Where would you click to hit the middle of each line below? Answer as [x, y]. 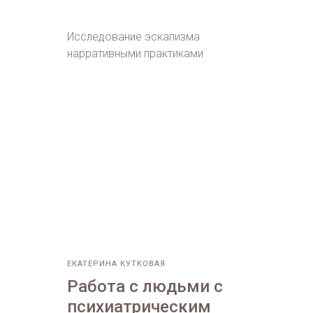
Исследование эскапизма [133, 37]
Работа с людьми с [145, 287]
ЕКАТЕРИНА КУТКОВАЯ [116, 264]
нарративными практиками [135, 54]
